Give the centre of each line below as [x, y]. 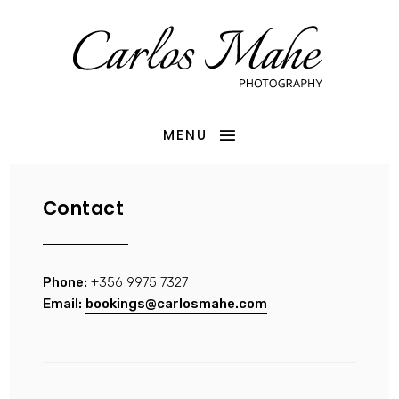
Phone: [65, 282]
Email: [62, 303]
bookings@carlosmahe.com [176, 303]
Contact [83, 208]
